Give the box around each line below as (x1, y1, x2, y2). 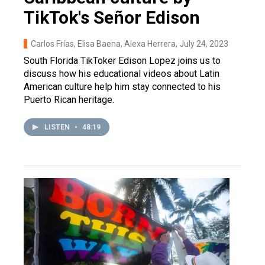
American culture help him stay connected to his (24, 80, 221, 92)
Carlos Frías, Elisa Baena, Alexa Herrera (31, 38, 176, 49)
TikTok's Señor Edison (24, 7, 200, 28)
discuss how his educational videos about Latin (24, 67, 219, 79)
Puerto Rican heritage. (24, 93, 114, 105)
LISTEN (44, 122, 72, 131)
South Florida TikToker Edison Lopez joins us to (24, 54, 221, 66)
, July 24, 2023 (176, 38, 228, 49)
